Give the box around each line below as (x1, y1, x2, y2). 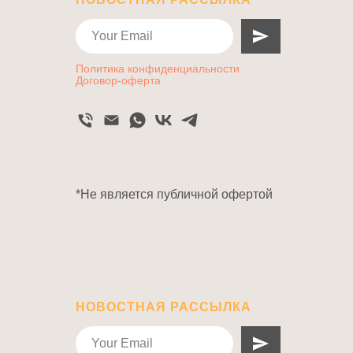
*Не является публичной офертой (76, 188, 273, 201)
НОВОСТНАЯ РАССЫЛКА (76, 300, 251, 314)
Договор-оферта (76, 74, 161, 87)
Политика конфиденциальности (76, 62, 240, 75)
